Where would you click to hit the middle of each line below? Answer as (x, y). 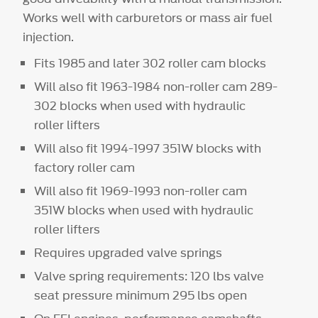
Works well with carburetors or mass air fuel (148, 18)
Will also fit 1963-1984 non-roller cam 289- (156, 87)
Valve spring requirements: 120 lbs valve (149, 276)
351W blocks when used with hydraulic (144, 210)
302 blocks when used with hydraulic (140, 106)
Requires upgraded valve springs (128, 253)
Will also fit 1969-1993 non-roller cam (141, 191)
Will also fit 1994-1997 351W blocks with (148, 149)
